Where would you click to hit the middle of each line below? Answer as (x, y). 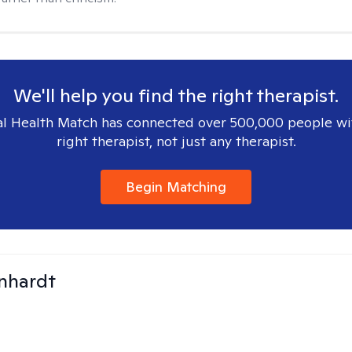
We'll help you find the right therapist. (176, 95)
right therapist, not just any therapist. (176, 141)
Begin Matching (176, 187)
